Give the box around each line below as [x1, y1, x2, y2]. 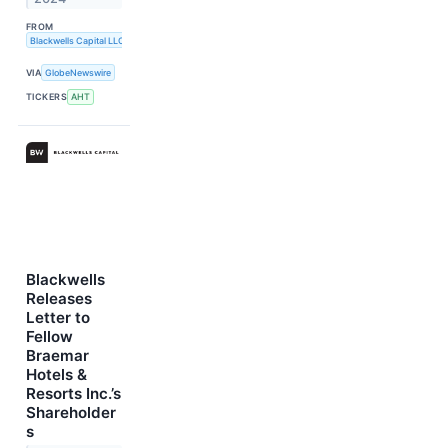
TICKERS [26, 91, 68, 103]
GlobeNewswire [45, 66, 112, 78]
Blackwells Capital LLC [29, 34, 125, 46]
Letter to [26, 307, 90, 327]
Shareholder [26, 402, 116, 422]
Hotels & [26, 364, 87, 384]
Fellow [26, 326, 73, 346]
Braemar [26, 345, 89, 365]
